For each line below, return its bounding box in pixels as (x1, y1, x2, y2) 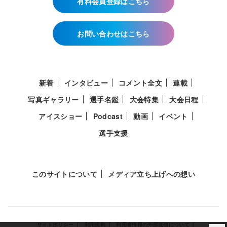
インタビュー (64, 77, 108, 88)
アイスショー (39, 110, 83, 121)
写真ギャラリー (28, 94, 79, 104)
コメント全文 (119, 77, 163, 88)
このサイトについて (31, 168, 97, 179)
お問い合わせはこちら (77, 28, 150, 39)
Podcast (93, 110, 123, 121)
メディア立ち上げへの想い (108, 168, 196, 179)
